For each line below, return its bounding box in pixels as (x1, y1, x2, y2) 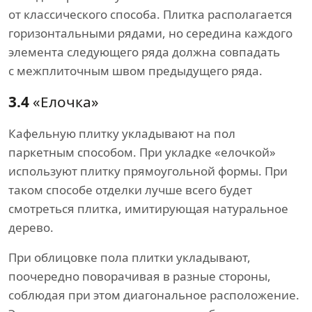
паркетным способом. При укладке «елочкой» (8, 144, 276, 161)
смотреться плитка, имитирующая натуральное (8, 201, 288, 217)
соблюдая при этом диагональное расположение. (8, 287, 299, 304)
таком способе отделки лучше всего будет (8, 182, 252, 198)
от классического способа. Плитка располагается (8, 6, 292, 23)
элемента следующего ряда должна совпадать (8, 44, 280, 61)
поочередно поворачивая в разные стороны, (8, 268, 271, 285)
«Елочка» (29, 92, 99, 112)
